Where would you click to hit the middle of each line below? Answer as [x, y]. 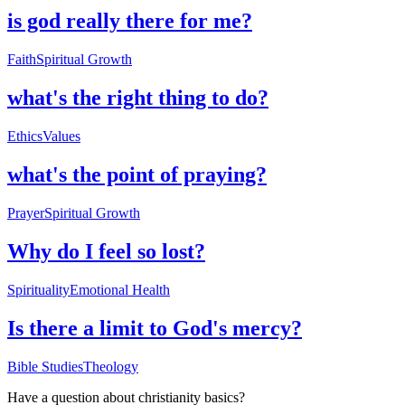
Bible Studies [45, 366]
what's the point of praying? [137, 175]
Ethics [25, 137]
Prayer [26, 212]
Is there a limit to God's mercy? [155, 328]
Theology [111, 366]
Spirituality [38, 289]
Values [61, 137]
